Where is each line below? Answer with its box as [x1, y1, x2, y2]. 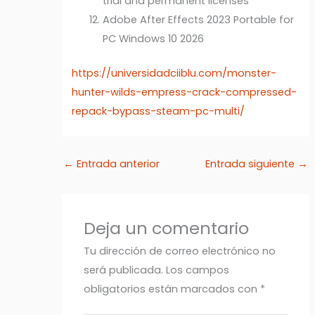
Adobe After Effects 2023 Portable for [103, 13, 295, 27]
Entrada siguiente [205, 156, 298, 171]
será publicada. [84, 262, 164, 277]
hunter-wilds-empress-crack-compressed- [72, 85, 297, 100]
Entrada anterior [73, 156, 160, 171]
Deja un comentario [84, 216, 250, 240]
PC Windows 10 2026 [103, 32, 205, 46]
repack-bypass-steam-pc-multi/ [72, 104, 245, 119]
